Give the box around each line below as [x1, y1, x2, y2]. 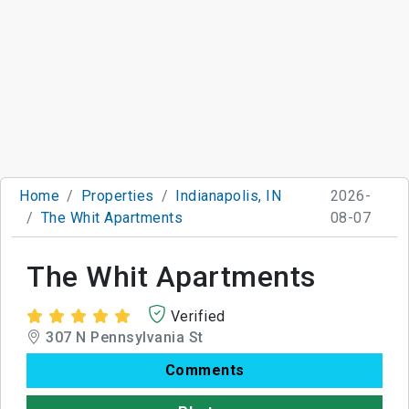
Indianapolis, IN [175, 186, 281, 204]
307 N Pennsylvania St [41, 328, 204, 346]
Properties [80, 186, 154, 204]
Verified [170, 307, 225, 325]
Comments [164, 361, 245, 379]
